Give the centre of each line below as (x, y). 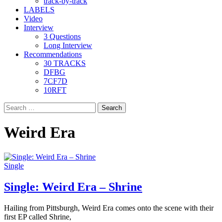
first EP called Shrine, (38, 217)
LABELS (39, 10)
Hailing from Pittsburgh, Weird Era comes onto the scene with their (109, 208)
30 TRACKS (65, 63)
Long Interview (68, 45)
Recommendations (53, 54)
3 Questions (62, 36)
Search (14, 106)
